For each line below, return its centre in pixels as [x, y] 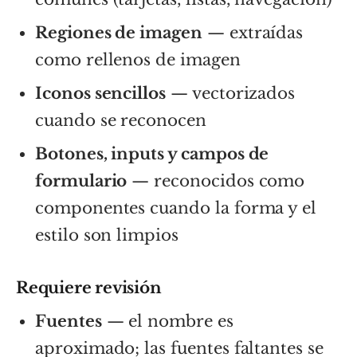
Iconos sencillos [101, 93]
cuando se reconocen [121, 120]
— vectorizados [231, 93]
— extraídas [253, 32]
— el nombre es [167, 321]
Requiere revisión [89, 287]
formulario [81, 180]
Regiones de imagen [119, 32]
